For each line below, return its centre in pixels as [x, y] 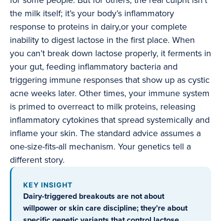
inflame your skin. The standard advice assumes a [105, 133]
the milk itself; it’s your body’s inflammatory [92, 14]
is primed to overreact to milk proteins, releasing [103, 107]
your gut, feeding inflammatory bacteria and [94, 67]
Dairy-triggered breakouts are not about [94, 197]
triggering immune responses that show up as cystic [110, 80]
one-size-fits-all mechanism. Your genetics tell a [100, 147]
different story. [37, 160]
